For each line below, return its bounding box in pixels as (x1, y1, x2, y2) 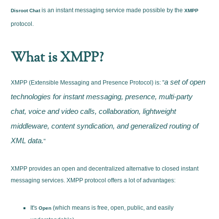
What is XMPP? (11, 48, 104, 68)
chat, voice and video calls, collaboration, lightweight (11, 107, 176, 116)
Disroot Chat (11, 8, 41, 14)
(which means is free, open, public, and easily (51, 204, 174, 212)
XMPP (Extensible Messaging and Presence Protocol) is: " (11, 79, 165, 87)
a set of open (164, 78, 206, 87)
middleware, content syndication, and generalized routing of (11, 122, 199, 131)
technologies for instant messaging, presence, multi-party (11, 92, 193, 101)
